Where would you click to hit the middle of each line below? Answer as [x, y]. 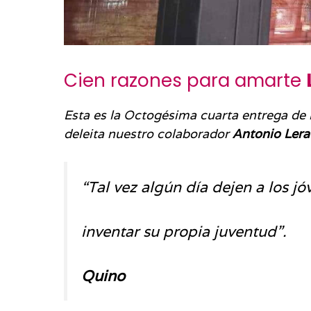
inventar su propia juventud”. [184, 232]
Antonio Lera [271, 133]
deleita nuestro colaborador [148, 133]
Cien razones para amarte [185, 80]
